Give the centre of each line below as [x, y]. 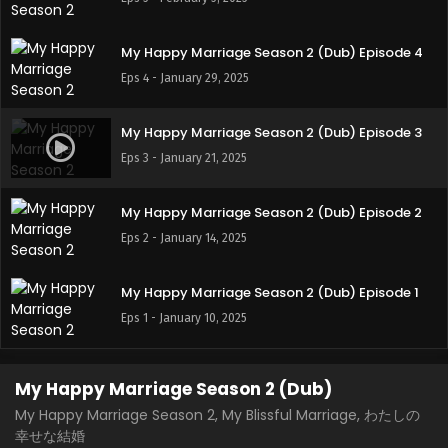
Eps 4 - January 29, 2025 [185, 78]
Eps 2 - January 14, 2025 [184, 238]
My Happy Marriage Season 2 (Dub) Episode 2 [271, 212]
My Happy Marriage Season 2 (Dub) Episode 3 [271, 132]
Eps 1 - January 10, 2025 [184, 318]
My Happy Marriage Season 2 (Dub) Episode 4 [272, 52]
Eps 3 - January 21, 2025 [184, 158]
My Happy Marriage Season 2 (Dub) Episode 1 [270, 292]
